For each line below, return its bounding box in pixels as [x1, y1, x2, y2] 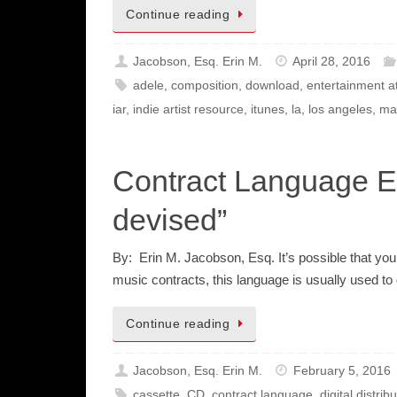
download [245, 78, 300, 92]
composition [171, 78, 239, 92]
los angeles [308, 102, 372, 116]
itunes [251, 102, 284, 116]
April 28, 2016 [292, 54, 371, 68]
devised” [113, 202, 227, 237]
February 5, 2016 [293, 363, 392, 378]
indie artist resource [133, 102, 244, 116]
